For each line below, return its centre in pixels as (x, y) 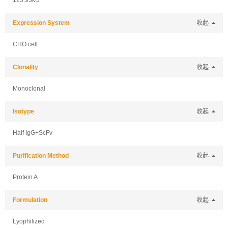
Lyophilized (29, 221)
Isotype (23, 111)
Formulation (30, 200)
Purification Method (41, 156)
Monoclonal (29, 89)
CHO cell (25, 44)
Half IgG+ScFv (33, 133)
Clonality (25, 67)
